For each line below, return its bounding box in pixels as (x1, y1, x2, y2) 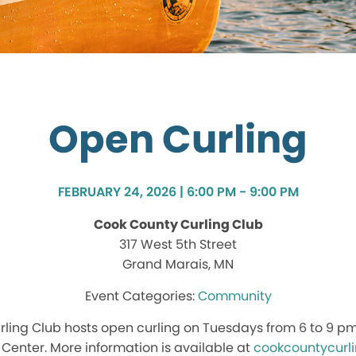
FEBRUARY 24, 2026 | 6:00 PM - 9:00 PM (57, 183, 299, 202)
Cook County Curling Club (93, 215, 263, 234)
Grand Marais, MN (122, 255, 234, 274)
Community (197, 287, 272, 306)
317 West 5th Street (119, 235, 237, 254)
